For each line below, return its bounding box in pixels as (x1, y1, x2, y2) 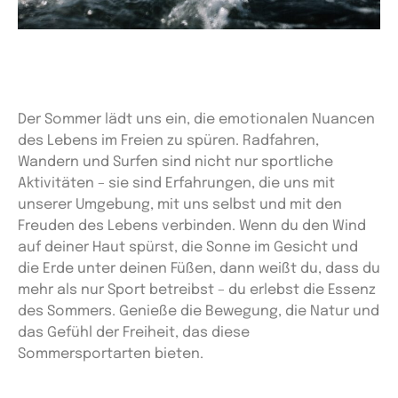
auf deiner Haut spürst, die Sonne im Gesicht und (18, 239, 358, 255)
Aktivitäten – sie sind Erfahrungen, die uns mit (18, 175, 335, 191)
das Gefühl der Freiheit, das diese (18, 324, 250, 340)
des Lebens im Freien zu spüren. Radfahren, (18, 132, 319, 148)
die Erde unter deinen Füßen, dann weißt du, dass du (18, 260, 380, 276)
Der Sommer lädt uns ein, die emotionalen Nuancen (18, 111, 375, 127)
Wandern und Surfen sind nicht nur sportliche (18, 154, 333, 170)
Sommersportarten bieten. (18, 346, 203, 362)
